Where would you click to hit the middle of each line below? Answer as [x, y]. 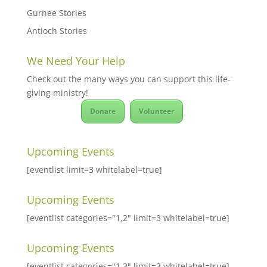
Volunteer [156, 111]
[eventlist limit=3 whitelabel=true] [94, 170]
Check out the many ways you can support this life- [128, 79]
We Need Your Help [76, 61]
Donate [103, 111]
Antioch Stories [57, 31]
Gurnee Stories [56, 13]
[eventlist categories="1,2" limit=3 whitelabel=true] [128, 218]
